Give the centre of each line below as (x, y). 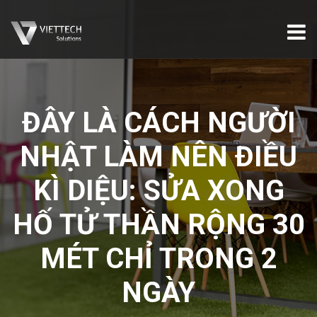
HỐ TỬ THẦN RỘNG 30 (158, 225)
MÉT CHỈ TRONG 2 (158, 259)
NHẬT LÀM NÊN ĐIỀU (158, 157)
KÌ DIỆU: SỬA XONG (158, 191)
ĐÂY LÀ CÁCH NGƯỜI (158, 123)
